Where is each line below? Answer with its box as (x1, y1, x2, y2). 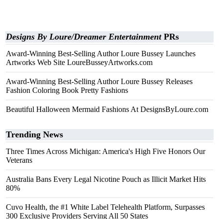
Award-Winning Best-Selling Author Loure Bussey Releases (6, 77, 193, 86)
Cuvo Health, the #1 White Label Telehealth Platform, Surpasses (6, 203, 205, 211)
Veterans (6, 156, 32, 164)
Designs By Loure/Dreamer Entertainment (6, 32, 161, 42)
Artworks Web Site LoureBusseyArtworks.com (6, 58, 153, 66)
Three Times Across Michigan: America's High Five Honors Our (6, 147, 205, 155)
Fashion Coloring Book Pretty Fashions (6, 86, 128, 94)
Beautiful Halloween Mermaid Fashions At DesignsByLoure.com (6, 105, 208, 113)
